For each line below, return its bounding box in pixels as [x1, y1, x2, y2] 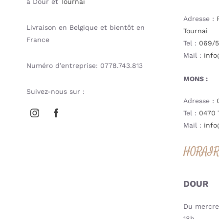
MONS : [183, 74, 208, 83]
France [26, 35, 49, 44]
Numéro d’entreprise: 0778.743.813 [26, 61, 143, 69]
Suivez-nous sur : [26, 87, 85, 95]
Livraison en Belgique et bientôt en [26, 23, 145, 31]
